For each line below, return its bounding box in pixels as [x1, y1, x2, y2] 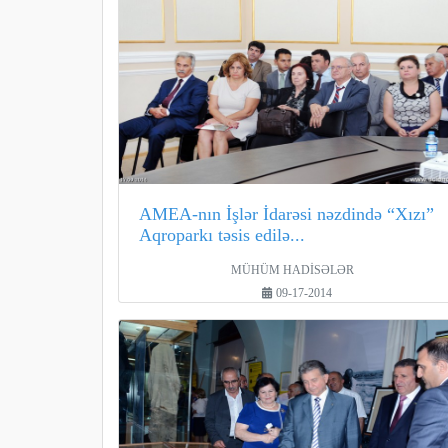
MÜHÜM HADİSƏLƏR [231, 264, 355, 276]
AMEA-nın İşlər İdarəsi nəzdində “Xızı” [139, 204, 434, 224]
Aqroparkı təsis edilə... [139, 225, 305, 245]
